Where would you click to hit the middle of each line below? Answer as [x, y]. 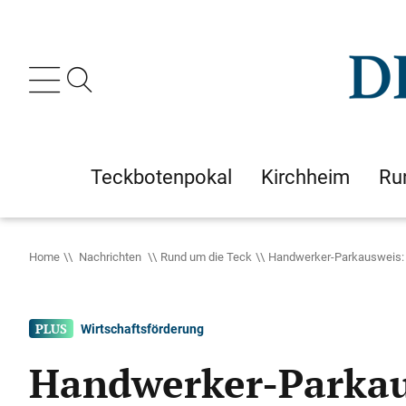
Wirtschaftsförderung [143, 329]
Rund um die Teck [206, 256]
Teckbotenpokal [161, 177]
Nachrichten [110, 256]
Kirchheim [305, 177]
